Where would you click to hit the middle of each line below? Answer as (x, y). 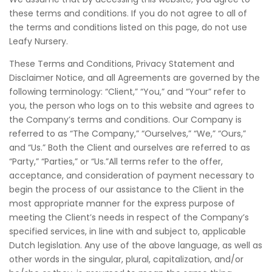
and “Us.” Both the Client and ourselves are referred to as (130, 148)
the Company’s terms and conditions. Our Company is (125, 120)
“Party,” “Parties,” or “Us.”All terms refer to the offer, (116, 161)
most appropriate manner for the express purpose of (122, 203)
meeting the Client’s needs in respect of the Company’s (129, 217)
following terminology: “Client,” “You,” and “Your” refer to (127, 92)
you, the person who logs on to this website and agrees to (132, 106)
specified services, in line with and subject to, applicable (127, 231)
